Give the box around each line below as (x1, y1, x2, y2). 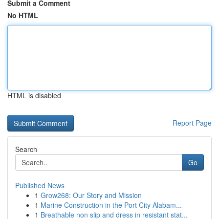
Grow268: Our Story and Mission (41, 190, 142, 200)
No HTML (7, 10, 38, 20)
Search (15, 144, 37, 154)
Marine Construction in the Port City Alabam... (41, 200, 182, 210)
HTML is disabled (7, 90, 61, 100)
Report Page (173, 118, 212, 128)
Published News (15, 180, 65, 190)
